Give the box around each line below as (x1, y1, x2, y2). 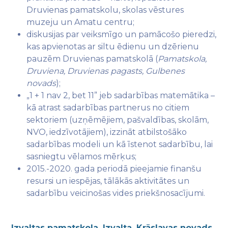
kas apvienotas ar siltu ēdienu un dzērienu (26, 42, 199, 51)
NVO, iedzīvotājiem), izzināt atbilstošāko (26, 127, 187, 137)
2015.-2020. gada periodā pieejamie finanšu (26, 164, 202, 174)
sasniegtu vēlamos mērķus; (26, 152, 137, 161)
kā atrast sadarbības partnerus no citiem (26, 103, 190, 112)
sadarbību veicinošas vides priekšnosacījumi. (26, 188, 206, 198)
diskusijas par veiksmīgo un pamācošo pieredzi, (26, 30, 217, 39)
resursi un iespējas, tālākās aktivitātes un (26, 176, 190, 186)
